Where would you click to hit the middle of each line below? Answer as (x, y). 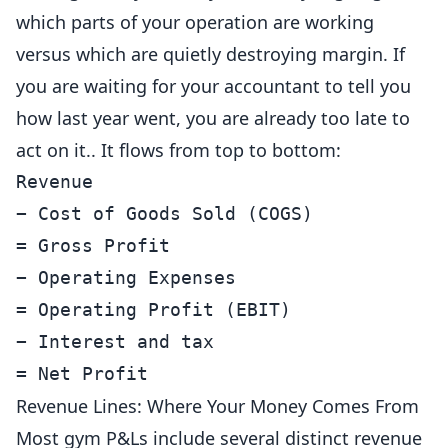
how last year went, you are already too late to (213, 118)
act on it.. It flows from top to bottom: (178, 150)
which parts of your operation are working (195, 22)
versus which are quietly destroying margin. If (210, 54)
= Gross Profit (93, 245)
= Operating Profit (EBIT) (153, 309)
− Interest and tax (115, 341)
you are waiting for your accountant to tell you (213, 86)
